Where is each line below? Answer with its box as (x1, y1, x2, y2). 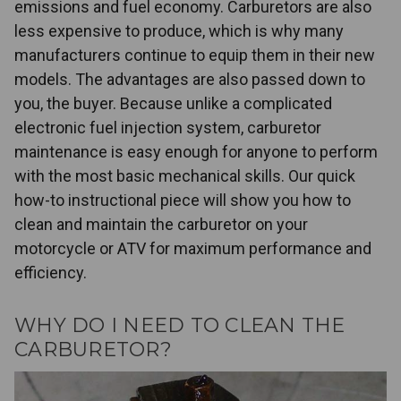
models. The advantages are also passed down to (14, 70, 365, 90)
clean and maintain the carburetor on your (14, 215, 308, 235)
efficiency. (14, 263, 87, 283)
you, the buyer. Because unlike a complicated (14, 94, 332, 114)
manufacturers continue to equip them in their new (14, 46, 375, 65)
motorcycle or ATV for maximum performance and (14, 239, 371, 259)
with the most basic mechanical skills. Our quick (14, 166, 355, 186)
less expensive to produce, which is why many (14, 21, 344, 41)
